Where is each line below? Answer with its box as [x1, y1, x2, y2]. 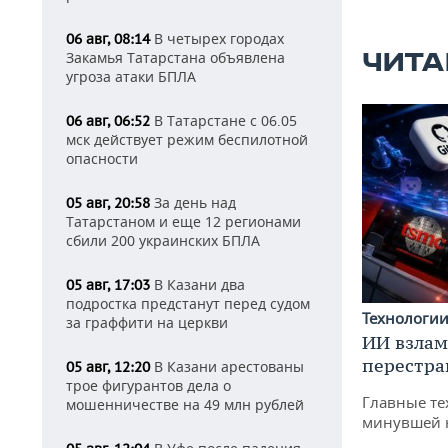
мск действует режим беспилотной [66, 130, 308, 149]
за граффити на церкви [66, 313, 228, 332]
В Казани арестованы [150, 357, 304, 376]
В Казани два [150, 275, 245, 294]
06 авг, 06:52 [66, 112, 150, 130]
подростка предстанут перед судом [66, 294, 310, 313]
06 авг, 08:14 [66, 30, 150, 48]
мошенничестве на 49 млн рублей [66, 395, 304, 414]
